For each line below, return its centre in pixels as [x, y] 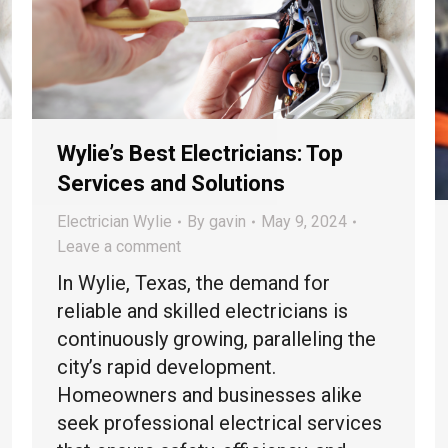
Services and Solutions [171, 184]
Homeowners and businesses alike [209, 395]
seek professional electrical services [219, 423]
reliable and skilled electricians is [202, 311]
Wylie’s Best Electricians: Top [200, 154]
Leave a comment [119, 247]
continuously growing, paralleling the [216, 339]
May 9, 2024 [304, 222]
